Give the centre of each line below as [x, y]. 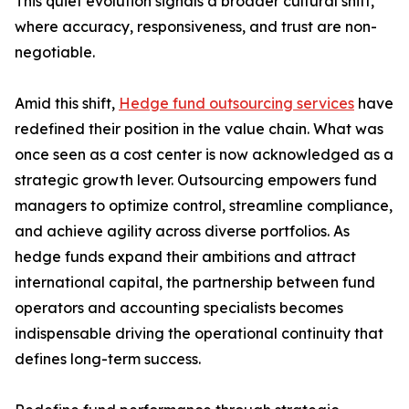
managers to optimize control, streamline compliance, [204, 206]
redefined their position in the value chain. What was [199, 129]
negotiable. [55, 52]
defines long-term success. [108, 359]
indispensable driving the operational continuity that [199, 334]
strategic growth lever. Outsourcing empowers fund [196, 180]
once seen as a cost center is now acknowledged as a [204, 155]
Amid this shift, [67, 104]
